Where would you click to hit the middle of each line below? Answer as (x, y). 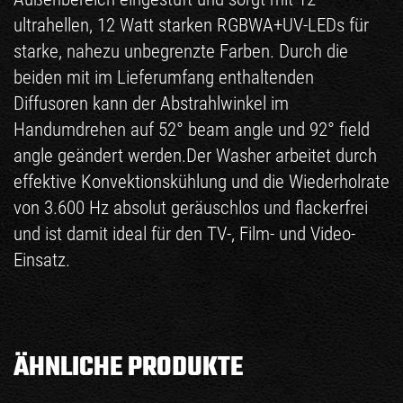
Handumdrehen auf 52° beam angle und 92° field (192, 129)
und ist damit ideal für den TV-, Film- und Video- (184, 233)
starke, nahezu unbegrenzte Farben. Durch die (181, 51)
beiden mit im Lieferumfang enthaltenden (164, 77)
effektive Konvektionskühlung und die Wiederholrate (201, 181)
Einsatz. (42, 260)
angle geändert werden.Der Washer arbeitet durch (195, 155)
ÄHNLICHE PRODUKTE (128, 367)
